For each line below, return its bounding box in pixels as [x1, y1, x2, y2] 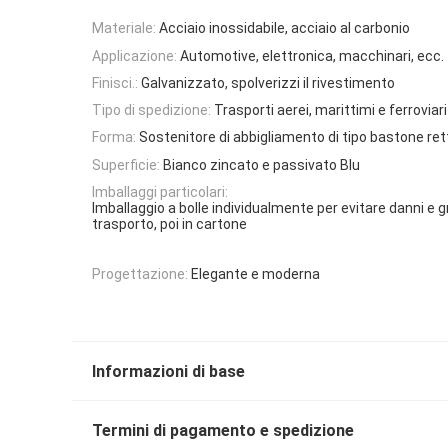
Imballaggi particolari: [92, 184, 228, 201]
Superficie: [92, 156, 160, 173]
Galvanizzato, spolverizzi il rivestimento [141, 74, 395, 91]
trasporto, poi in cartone [92, 216, 247, 233]
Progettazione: [92, 265, 188, 282]
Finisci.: [92, 74, 138, 91]
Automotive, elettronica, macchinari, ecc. [180, 47, 444, 64]
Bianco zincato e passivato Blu [163, 156, 360, 173]
